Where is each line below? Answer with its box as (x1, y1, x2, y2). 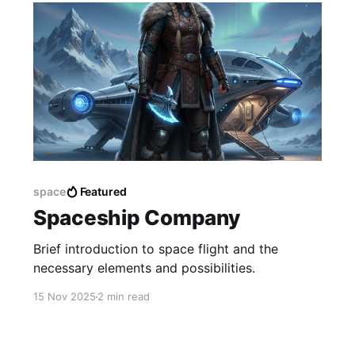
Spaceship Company (32, 205, 240, 231)
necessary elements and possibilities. (32, 260, 255, 277)
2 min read (97, 290, 150, 303)
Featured (79, 185, 128, 199)
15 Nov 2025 (32, 290, 96, 303)
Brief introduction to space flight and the (32, 241, 278, 258)
